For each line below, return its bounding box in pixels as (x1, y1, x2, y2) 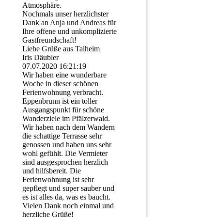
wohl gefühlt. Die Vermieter (22, 149, 108, 158)
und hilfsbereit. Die (22, 167, 81, 175)
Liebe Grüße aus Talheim (22, 45, 100, 53)
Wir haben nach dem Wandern (22, 123, 115, 132)
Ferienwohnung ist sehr (22, 175, 94, 184)
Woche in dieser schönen (22, 79, 98, 88)
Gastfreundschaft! (22, 36, 77, 45)
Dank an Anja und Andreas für (22, 18, 116, 27)
